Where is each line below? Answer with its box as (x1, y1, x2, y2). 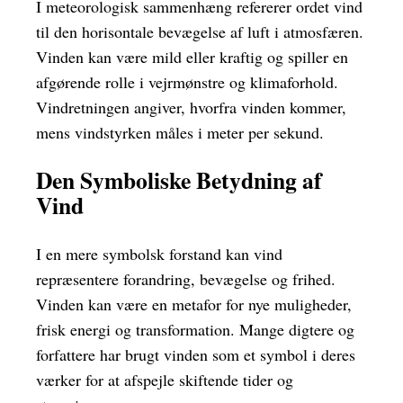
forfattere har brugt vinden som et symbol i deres (36, 344, 355, 365)
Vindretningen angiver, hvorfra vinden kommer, (36, 95, 346, 118)
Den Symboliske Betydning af (36, 163, 322, 198)
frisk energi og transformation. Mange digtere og (36, 318, 354, 340)
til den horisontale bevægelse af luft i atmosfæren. (36, 20, 363, 42)
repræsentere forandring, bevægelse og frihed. (36, 268, 336, 290)
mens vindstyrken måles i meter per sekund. (36, 121, 324, 143)
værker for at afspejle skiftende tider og (36, 369, 293, 390)
